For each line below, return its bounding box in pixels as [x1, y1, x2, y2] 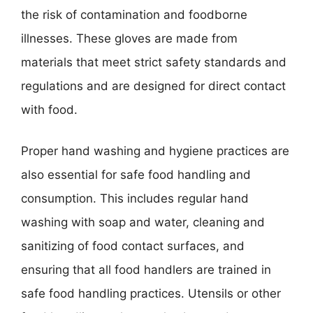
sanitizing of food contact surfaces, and [21, 239, 245, 253]
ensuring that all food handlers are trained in [21, 263, 271, 277]
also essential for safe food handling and [21, 168, 251, 182]
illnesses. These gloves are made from [21, 31, 238, 45]
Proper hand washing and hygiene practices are [21, 144, 289, 158]
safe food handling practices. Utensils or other [21, 286, 281, 300]
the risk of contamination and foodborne [21, 7, 247, 22]
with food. [21, 102, 78, 117]
